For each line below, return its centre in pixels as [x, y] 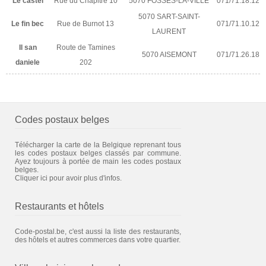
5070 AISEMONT [169, 54]
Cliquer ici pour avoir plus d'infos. [68, 178]
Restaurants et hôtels [59, 206]
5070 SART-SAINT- [169, 16]
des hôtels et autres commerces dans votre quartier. [98, 240]
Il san [28, 47]
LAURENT [169, 31]
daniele [28, 62]
